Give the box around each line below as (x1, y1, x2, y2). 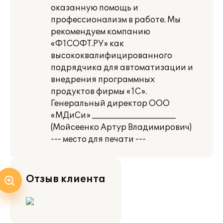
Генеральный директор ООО (51, 99, 170, 109)
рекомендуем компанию (51, 27, 150, 37)
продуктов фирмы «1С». (51, 87, 147, 97)
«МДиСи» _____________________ (51, 111, 176, 120)
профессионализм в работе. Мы (51, 15, 181, 25)
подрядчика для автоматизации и (51, 63, 193, 73)
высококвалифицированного (51, 51, 172, 61)
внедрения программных (51, 75, 155, 85)
